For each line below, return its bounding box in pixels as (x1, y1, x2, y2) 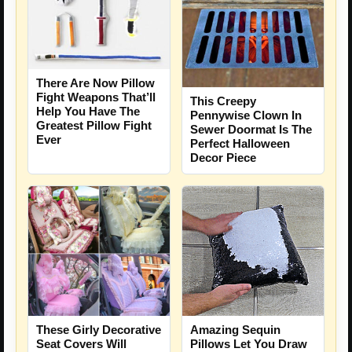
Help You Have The (36, 104, 140, 118)
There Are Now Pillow (36, 76, 155, 90)
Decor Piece (190, 150, 256, 164)
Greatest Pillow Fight (36, 119, 152, 132)
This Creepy (190, 93, 256, 108)
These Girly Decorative (36, 322, 161, 336)
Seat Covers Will (36, 336, 126, 350)
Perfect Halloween (190, 136, 290, 150)
